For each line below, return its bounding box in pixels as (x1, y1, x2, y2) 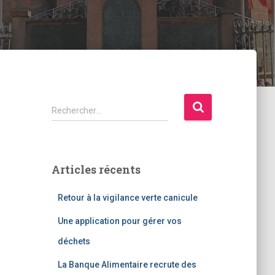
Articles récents (51, 162, 141, 177)
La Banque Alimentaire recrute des (57, 260, 196, 269)
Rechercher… (51, 106, 101, 115)
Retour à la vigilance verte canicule (57, 193, 198, 203)
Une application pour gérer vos (57, 216, 182, 226)
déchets (57, 236, 90, 246)
